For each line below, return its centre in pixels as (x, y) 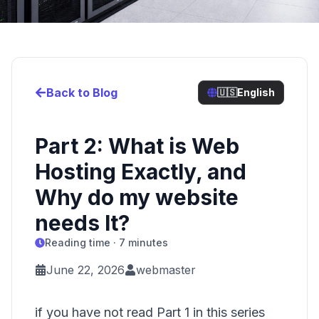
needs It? (82, 223)
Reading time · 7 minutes (106, 242)
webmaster (166, 270)
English (256, 92)
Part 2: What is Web (137, 146)
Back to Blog (82, 93)
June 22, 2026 (85, 270)
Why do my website (137, 197)
